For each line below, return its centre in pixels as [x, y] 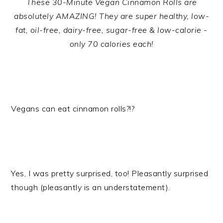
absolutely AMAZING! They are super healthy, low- [111, 16]
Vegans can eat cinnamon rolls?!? [73, 109]
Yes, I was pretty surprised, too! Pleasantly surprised [110, 173]
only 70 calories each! [111, 44]
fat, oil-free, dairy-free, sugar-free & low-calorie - [111, 30]
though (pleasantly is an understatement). [91, 187]
